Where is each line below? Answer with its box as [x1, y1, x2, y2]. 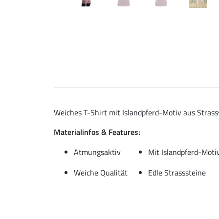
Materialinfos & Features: [54, 126, 140, 138]
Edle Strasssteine [148, 166, 206, 178]
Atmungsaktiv [74, 146, 121, 158]
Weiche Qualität [74, 166, 128, 178]
